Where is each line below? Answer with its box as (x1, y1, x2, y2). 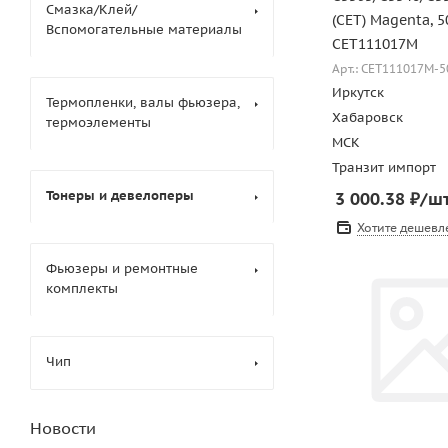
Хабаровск (332, 109, 403, 126)
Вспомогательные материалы (46, 21, 242, 38)
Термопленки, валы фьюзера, (46, 94, 240, 111)
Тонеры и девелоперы (46, 187, 194, 204)
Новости (30, 418, 96, 438)
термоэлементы (46, 114, 151, 131)
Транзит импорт (332, 159, 436, 176)
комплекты (46, 280, 118, 297)
